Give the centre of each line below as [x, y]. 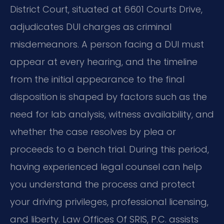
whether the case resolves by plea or [93, 132]
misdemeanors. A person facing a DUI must [107, 44]
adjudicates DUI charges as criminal [91, 27]
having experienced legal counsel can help [106, 167]
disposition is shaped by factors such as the [108, 97]
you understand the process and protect [102, 184]
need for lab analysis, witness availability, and [112, 114]
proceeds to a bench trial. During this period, [109, 149]
